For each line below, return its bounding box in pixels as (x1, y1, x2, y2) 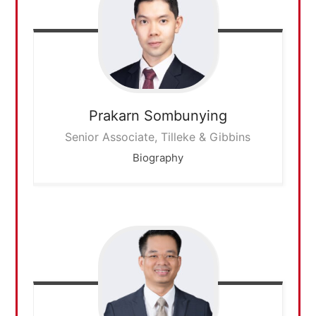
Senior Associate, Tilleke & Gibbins (65, 129, 251, 144)
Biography (132, 150, 183, 164)
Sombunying (143, 107, 227, 124)
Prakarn (88, 107, 144, 124)
